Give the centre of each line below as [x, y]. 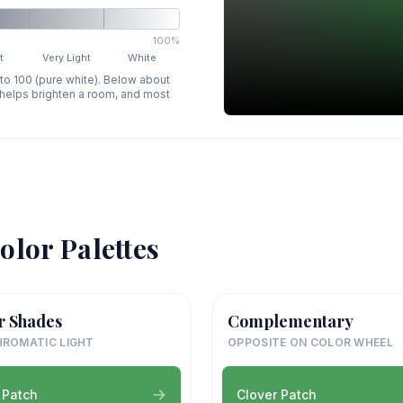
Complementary [291, 321]
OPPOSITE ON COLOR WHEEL [310, 342]
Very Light [67, 57]
